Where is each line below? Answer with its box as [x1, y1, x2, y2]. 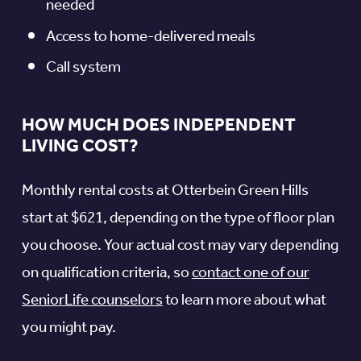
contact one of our [191, 258, 309, 288]
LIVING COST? [21, 130, 139, 164]
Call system [45, 53, 121, 83]
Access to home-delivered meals [45, 22, 255, 52]
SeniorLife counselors [21, 285, 163, 315]
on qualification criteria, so [21, 258, 192, 288]
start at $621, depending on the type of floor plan [21, 203, 334, 233]
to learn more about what [162, 285, 326, 315]
